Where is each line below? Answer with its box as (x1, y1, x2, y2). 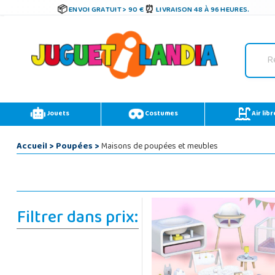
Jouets (45, 107, 69, 121)
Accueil (16, 138, 47, 156)
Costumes (143, 107, 178, 121)
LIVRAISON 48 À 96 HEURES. (156, 2, 250, 18)
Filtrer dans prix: (17, 202, 138, 236)
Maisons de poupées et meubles (99, 138, 218, 156)
